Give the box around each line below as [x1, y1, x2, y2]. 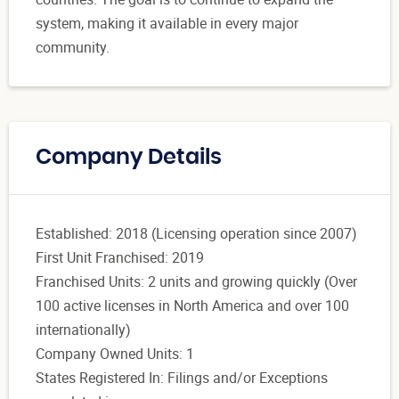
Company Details [36, 147, 222, 169]
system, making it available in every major [36, 13, 298, 34]
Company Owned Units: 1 [36, 344, 194, 364]
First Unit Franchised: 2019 [36, 248, 204, 268]
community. [36, 37, 110, 58]
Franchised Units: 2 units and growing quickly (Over [36, 272, 357, 292]
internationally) [36, 320, 131, 340]
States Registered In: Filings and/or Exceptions [36, 368, 328, 388]
